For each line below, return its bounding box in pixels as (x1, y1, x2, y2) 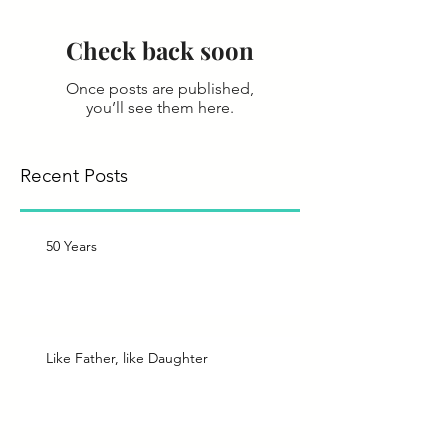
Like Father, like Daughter (46, 349, 208, 368)
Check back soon (66, 34, 254, 67)
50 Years (46, 237, 97, 256)
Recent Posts (20, 164, 128, 188)
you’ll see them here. (86, 98, 234, 118)
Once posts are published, (66, 79, 254, 99)
